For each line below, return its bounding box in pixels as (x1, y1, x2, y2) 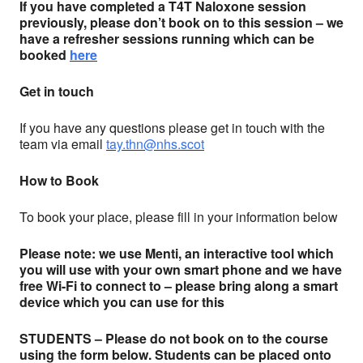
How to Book (19, 171, 102, 190)
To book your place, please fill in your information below (19, 207, 338, 226)
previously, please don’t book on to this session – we (19, 13, 344, 32)
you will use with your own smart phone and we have (19, 260, 342, 279)
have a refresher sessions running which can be (19, 29, 314, 48)
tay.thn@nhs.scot (106, 135, 204, 153)
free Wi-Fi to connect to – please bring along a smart (19, 276, 338, 295)
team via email (19, 135, 106, 153)
